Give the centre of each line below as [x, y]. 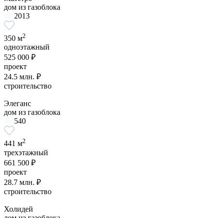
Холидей [18, 209]
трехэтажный [26, 152]
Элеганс [18, 104]
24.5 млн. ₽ [22, 77]
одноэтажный [27, 47]
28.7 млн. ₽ [22, 182]
